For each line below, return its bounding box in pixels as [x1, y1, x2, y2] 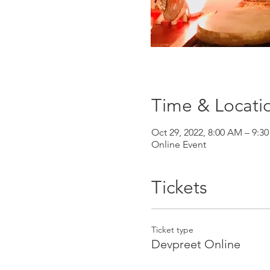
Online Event [151, 139, 206, 150]
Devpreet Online [151, 237, 240, 251]
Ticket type [151, 224, 193, 235]
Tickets [151, 177, 207, 198]
